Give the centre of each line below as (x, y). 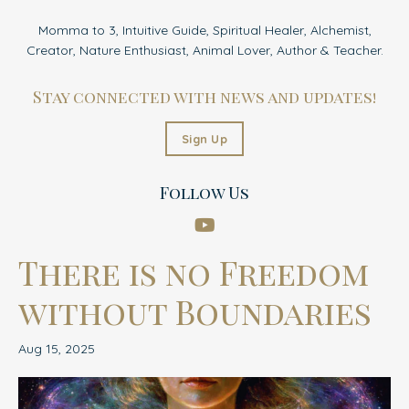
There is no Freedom (194, 272)
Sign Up (204, 138)
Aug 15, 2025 (57, 348)
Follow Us (204, 192)
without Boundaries (195, 311)
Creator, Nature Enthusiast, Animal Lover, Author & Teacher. (204, 50)
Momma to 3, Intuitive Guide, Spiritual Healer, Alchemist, (204, 30)
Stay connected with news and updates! (204, 96)
